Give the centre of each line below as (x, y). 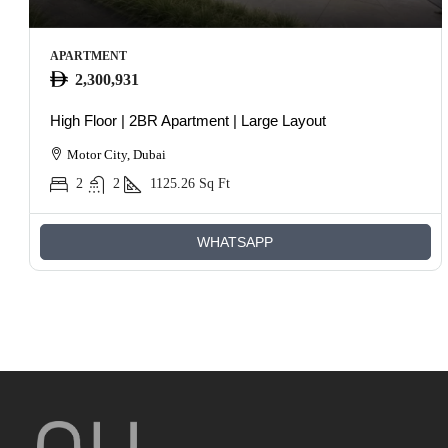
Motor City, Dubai (116, 154)
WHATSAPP (235, 241)
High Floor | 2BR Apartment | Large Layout (188, 120)
